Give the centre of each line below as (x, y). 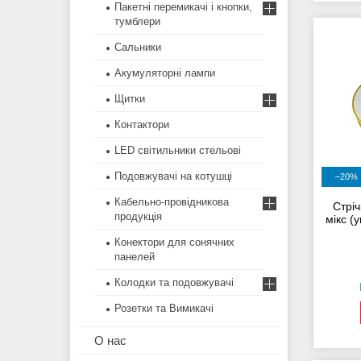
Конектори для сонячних (174, 243)
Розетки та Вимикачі (164, 309)
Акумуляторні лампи (165, 73)
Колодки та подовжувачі (174, 283)
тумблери (137, 22)
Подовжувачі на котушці (173, 176)
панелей (135, 257)
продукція (138, 217)
